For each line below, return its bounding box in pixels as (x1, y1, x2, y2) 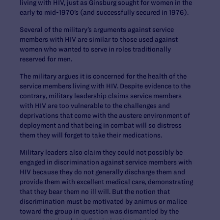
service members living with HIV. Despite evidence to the (20, 82, 191, 90)
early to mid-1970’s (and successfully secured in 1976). (20, 8, 189, 17)
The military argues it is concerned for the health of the (20, 72, 187, 81)
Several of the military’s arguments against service (20, 26, 174, 34)
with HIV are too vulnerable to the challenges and (20, 102, 170, 110)
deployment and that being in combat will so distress (20, 121, 182, 130)
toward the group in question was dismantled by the (20, 207, 179, 216)
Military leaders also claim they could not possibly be (20, 148, 183, 157)
